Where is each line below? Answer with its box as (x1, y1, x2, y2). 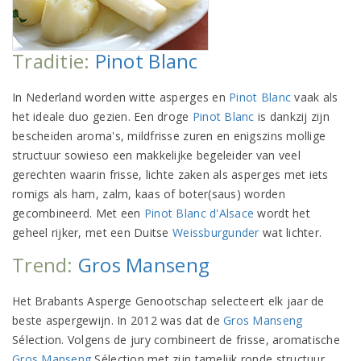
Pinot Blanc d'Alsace (143, 205, 255, 221)
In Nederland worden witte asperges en (12, 89, 230, 105)
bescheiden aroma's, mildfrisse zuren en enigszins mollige (12, 127, 326, 143)
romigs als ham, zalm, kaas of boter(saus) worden (12, 185, 285, 201)
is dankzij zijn (254, 108, 330, 124)
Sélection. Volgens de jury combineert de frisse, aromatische (12, 331, 340, 347)
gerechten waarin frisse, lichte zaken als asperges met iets (12, 166, 329, 182)
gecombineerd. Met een (12, 205, 144, 221)
